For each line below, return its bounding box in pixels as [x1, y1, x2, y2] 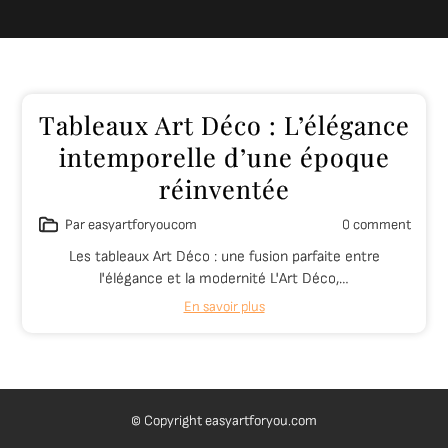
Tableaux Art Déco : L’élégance [38, 108, 410, 141]
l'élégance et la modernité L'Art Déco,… [99, 269, 349, 288]
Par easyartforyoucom [65, 216, 198, 233]
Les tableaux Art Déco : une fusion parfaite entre [68, 247, 380, 266]
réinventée [158, 172, 290, 205]
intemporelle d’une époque [58, 140, 390, 173]
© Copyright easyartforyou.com [131, 412, 317, 429]
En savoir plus [183, 298, 265, 315]
